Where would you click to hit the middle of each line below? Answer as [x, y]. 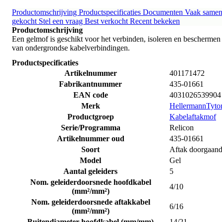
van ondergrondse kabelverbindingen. [71, 48]
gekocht [25, 21]
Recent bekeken [155, 21]
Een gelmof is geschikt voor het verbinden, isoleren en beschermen [116, 39]
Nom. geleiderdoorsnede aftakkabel [90, 202]
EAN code [90, 95]
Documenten [164, 12]
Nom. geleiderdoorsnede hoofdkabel [90, 182]
